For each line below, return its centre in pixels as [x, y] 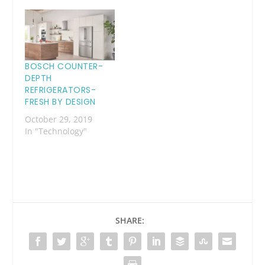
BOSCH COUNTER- [64, 67]
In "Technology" [56, 131]
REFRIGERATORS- [61, 90]
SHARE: [130, 221]
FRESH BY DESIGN [60, 102]
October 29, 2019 [59, 119]
